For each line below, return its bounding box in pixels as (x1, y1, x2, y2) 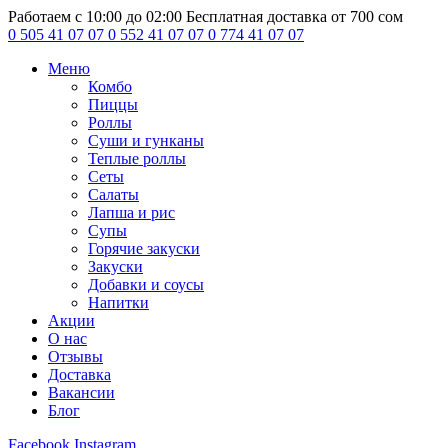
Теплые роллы (88, 150, 186, 167)
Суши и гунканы (88, 132, 204, 149)
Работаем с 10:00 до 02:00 (8, 8, 182, 25)
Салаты (88, 186, 139, 203)
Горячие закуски (88, 240, 200, 257)
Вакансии (48, 384, 115, 401)
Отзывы (48, 348, 103, 365)
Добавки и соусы (88, 276, 204, 293)
